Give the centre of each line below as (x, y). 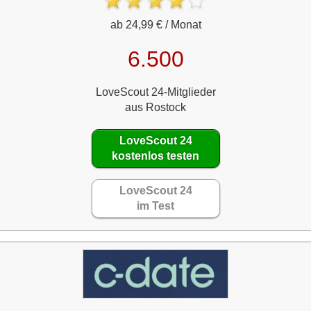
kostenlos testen (155, 155)
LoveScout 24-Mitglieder (155, 92)
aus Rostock (155, 107)
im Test (155, 205)
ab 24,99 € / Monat (155, 24)
